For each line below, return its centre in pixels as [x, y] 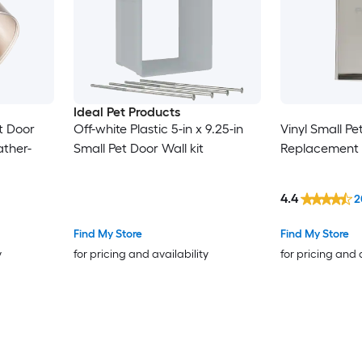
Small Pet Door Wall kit [138, 149]
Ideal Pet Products [126, 112]
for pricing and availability [141, 254]
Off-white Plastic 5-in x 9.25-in [158, 129]
